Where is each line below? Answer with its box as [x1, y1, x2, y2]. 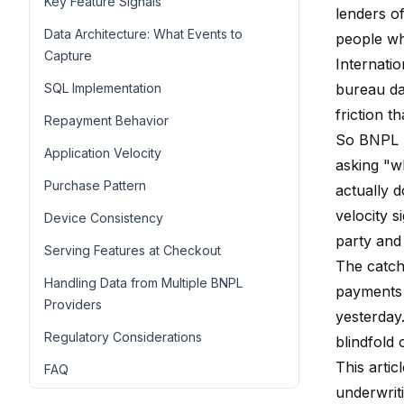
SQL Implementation [44, 79, 161, 96]
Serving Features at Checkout [44, 242, 221, 258]
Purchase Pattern [44, 177, 146, 193]
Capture [44, 47, 92, 63]
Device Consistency [44, 209, 163, 225]
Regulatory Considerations [44, 328, 202, 344]
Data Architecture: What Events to [44, 25, 243, 41]
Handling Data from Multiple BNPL [44, 274, 243, 290]
